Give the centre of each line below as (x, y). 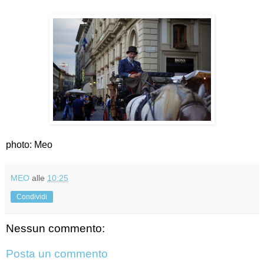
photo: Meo (29, 144)
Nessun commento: (55, 228)
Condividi (32, 197)
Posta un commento (57, 254)
